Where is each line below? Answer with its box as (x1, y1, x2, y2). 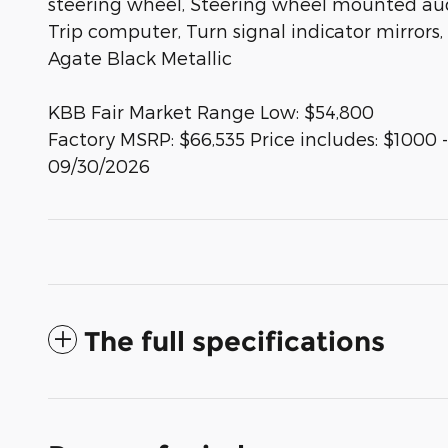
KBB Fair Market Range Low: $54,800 (48, 100, 374, 122)
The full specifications (84, 324, 385, 358)
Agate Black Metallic (48, 46, 232, 68)
